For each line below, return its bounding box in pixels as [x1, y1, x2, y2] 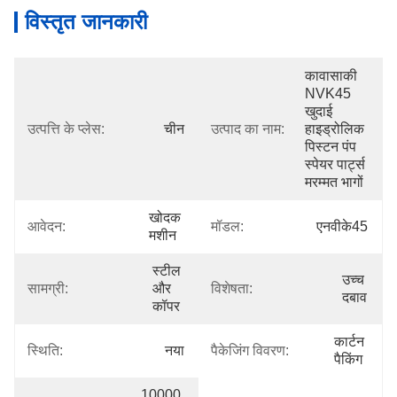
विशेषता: [211, 281, 253, 296]
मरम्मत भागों [305, 175, 363, 190]
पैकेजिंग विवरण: [211, 343, 289, 358]
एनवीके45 [316, 219, 368, 234]
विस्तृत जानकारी [25, 10, 147, 34]
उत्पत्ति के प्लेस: [27, 121, 105, 136]
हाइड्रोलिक [305, 121, 364, 136]
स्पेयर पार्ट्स [305, 157, 365, 172]
